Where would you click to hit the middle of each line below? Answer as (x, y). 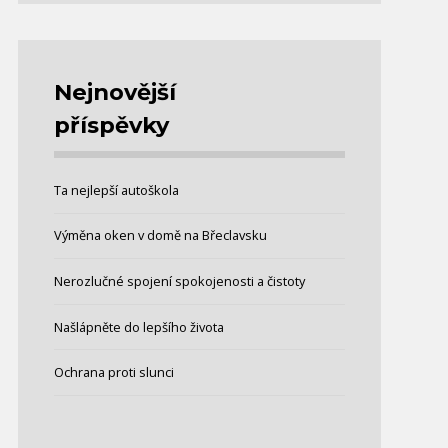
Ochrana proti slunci (114, 372)
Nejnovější (115, 92)
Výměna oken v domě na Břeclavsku (161, 235)
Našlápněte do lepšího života (139, 326)
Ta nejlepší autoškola (117, 189)
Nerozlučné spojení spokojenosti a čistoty (180, 280)
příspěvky (112, 125)
